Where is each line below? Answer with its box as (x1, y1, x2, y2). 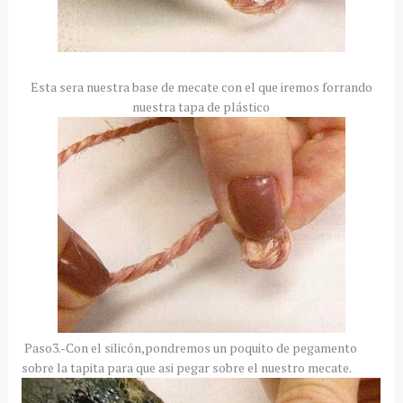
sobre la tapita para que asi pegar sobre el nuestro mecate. (21, 358, 352, 376)
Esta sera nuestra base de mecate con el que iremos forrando (30, 77, 372, 95)
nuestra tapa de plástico (132, 97, 271, 115)
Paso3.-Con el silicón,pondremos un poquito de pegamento (21, 338, 357, 356)
